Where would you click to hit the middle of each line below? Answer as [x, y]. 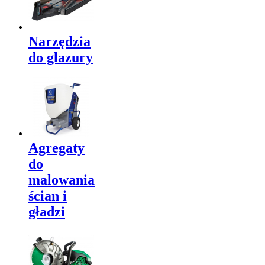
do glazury [61, 57]
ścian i [48, 195]
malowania [62, 180]
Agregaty [56, 148]
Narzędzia [59, 41]
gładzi [47, 211]
